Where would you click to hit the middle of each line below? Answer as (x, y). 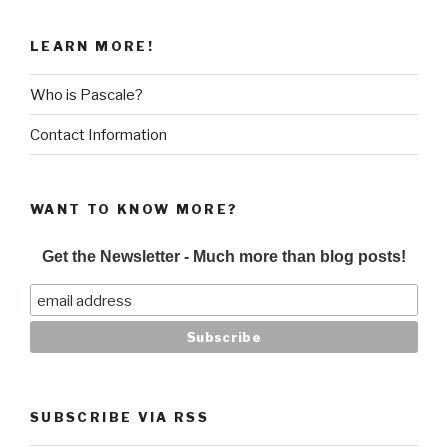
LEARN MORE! (92, 45)
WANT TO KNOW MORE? (134, 209)
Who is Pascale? (86, 94)
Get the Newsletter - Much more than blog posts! (224, 256)
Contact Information (98, 134)
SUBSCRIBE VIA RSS (120, 416)
